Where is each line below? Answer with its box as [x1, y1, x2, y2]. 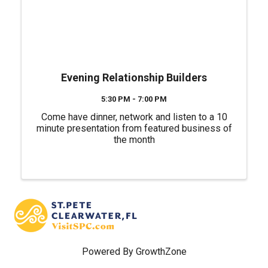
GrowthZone [135, 245, 187, 257]
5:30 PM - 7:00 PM [101, 94, 167, 103]
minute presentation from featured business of [36, 122, 232, 134]
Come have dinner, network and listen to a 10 [41, 111, 227, 123]
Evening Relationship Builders [61, 71, 207, 84]
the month [113, 133, 155, 145]
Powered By [81, 245, 136, 257]
